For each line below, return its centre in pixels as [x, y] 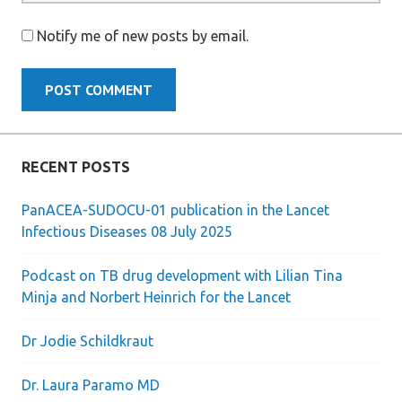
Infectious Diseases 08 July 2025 [127, 232]
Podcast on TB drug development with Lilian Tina [182, 275]
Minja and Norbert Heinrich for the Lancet [156, 297]
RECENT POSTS [76, 167]
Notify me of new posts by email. [143, 36]
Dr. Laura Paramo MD [91, 385]
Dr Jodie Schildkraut [87, 341]
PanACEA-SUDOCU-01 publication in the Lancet [175, 210]
